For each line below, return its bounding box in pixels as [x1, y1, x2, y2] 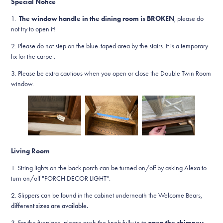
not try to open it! [11, 25, 56, 33]
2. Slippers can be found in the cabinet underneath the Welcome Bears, [11, 191, 203, 200]
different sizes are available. [11, 202, 89, 210]
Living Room [11, 147, 50, 155]
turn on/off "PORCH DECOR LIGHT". [11, 174, 111, 183]
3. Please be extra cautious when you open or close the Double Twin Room [11, 69, 212, 78]
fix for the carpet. [11, 52, 57, 61]
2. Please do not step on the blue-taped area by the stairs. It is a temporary [11, 42, 209, 50]
